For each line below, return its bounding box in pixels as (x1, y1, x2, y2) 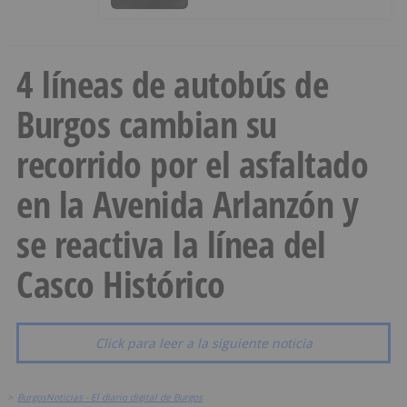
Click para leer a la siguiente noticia (94, 334, 313, 352)
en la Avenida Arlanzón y (16, 179, 358, 230)
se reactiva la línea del (16, 219, 325, 270)
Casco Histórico (16, 259, 225, 310)
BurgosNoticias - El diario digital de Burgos (17, 391, 203, 404)
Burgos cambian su (16, 99, 277, 150)
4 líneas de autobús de (16, 59, 328, 110)
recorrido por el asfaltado (16, 139, 368, 190)
